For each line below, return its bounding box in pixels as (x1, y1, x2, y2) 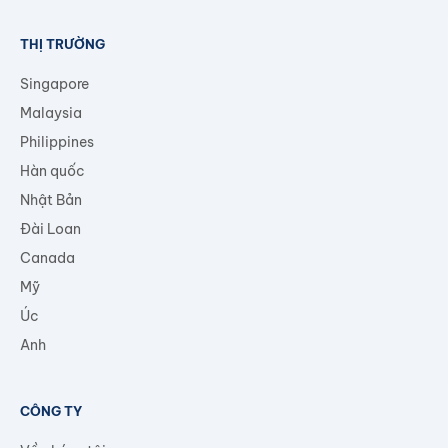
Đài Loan (20, 219, 81, 238)
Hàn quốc (20, 161, 85, 180)
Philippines (20, 132, 94, 151)
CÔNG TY (20, 402, 82, 419)
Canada (20, 248, 75, 267)
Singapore (20, 74, 89, 93)
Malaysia (20, 103, 82, 122)
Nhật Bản (20, 190, 82, 209)
